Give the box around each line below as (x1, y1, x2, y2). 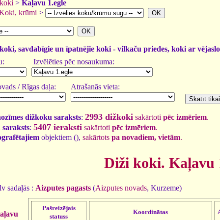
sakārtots (82, 133, 111, 141)
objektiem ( (39, 133, 76, 141)
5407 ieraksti (33, 122, 82, 132)
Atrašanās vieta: (71, 82, 120, 91)
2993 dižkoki (85, 112, 133, 122)
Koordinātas (133, 208, 168, 216)
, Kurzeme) (147, 183, 182, 192)
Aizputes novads (95, 183, 147, 192)
